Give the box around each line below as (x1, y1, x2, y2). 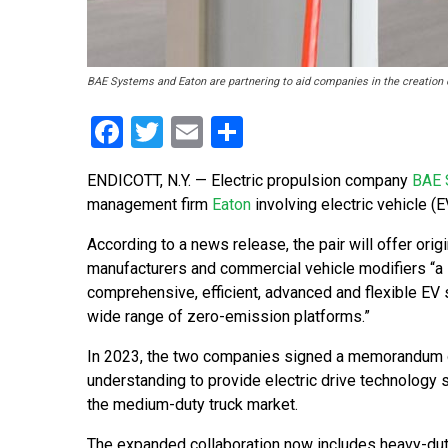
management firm (87, 195, 212, 215)
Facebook (123, 113, 256, 152)
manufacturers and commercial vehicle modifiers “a (87, 259, 443, 279)
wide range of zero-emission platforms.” (87, 307, 370, 327)
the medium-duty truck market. (87, 395, 298, 415)
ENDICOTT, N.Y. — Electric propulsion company (87, 171, 412, 191)
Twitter (163, 113, 261, 152)
